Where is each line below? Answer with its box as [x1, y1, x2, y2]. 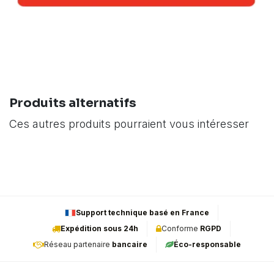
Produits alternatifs [9, 95, 136, 111]
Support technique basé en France [75, 208, 209, 218]
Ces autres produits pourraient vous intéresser [9, 117, 249, 131]
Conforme [161, 224, 200, 234]
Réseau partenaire [44, 240, 112, 250]
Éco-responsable [174, 240, 241, 250]
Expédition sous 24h [61, 224, 138, 234]
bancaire [112, 240, 147, 250]
